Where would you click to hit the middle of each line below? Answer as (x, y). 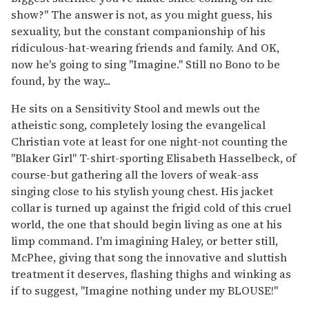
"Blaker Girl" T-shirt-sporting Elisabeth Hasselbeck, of (153, 158)
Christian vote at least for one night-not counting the (149, 141)
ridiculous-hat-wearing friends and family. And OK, (145, 47)
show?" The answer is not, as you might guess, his (142, 14)
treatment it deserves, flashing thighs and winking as (151, 273)
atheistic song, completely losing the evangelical (138, 124)
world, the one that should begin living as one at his (147, 224)
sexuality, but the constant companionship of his (138, 31)
